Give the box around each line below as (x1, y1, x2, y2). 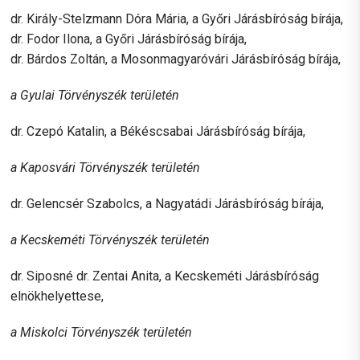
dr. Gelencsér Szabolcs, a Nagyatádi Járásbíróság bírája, (10, 195, 325, 211)
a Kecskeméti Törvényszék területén (10, 231, 211, 247)
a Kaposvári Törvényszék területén (10, 159, 201, 175)
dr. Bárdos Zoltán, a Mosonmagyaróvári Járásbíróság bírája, (10, 51, 342, 67)
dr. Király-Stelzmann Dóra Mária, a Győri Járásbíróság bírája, (10, 10, 344, 27)
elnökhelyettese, (10, 288, 104, 304)
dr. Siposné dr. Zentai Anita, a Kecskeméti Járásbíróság (10, 268, 320, 284)
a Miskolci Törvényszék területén (10, 324, 193, 340)
